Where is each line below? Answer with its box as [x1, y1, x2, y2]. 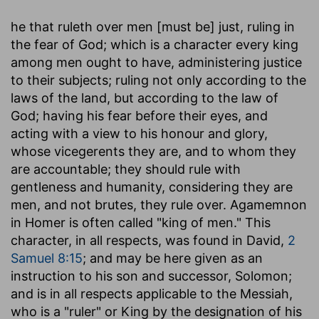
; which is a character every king [103, 36, 298, 52]
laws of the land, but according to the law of [11, 90, 278, 105]
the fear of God [11, 36, 103, 52]
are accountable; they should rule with [11, 161, 241, 177]
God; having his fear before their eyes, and [11, 108, 268, 123]
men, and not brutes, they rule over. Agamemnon [11, 197, 307, 212]
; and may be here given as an [83, 250, 263, 266]
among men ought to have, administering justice [11, 54, 302, 70]
